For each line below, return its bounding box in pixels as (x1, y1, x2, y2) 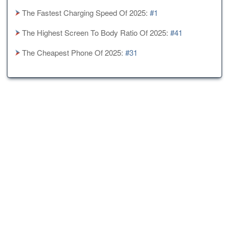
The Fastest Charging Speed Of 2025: (20, 7, 150, 18)
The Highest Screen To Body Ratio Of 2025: (20, 27, 171, 38)
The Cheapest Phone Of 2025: (20, 47, 126, 58)
